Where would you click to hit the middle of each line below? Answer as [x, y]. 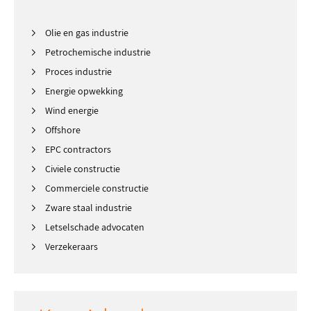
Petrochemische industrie [98, 52]
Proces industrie [78, 72]
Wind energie [72, 110]
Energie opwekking [84, 91]
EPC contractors [78, 149]
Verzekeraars [72, 246]
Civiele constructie [83, 169]
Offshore [63, 130]
